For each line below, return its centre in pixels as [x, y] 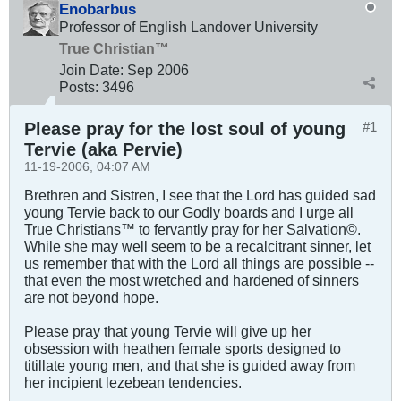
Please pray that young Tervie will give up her [168, 332]
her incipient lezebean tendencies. [133, 383]
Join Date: [91, 70]
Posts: [79, 87]
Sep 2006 [158, 70]
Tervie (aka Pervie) [103, 150]
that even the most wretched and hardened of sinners [192, 281]
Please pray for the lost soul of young [185, 129]
